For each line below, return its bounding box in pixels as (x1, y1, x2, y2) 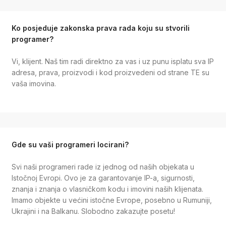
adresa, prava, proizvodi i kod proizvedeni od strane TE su (11, 68, 209, 77)
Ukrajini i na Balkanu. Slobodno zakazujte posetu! (11, 207, 175, 216)
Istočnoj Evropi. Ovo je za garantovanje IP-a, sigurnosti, (11, 174, 195, 183)
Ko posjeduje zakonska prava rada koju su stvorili (11, 23, 190, 32)
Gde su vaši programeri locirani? (11, 140, 129, 149)
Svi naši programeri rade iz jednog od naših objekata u (11, 162, 194, 172)
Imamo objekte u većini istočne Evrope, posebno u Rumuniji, (11, 196, 212, 205)
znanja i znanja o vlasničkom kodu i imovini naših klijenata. (11, 185, 203, 194)
